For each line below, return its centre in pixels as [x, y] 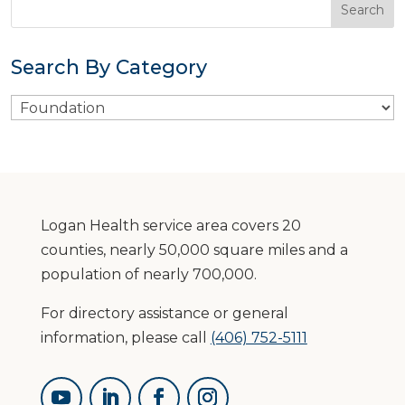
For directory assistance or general [164, 313]
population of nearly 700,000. [148, 274]
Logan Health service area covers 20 [170, 226]
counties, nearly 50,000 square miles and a [194, 250]
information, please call [125, 338]
